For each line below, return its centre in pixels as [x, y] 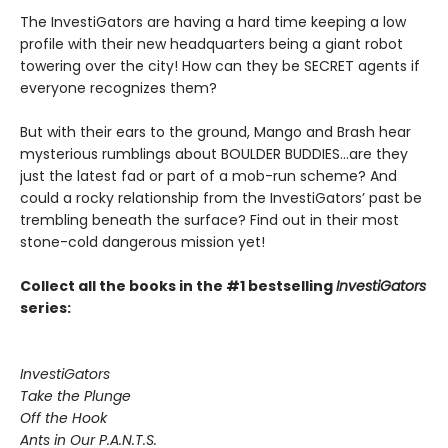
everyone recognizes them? [118, 88]
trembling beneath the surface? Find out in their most [209, 220]
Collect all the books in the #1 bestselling [178, 286]
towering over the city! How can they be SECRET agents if [220, 66]
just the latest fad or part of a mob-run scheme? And [208, 176]
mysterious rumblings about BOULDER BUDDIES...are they [214, 154]
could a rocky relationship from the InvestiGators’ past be [221, 198]
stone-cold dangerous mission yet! [142, 242]
